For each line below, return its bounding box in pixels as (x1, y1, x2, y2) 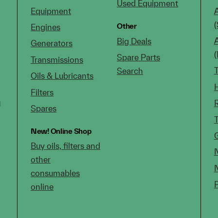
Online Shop (49, 126, 91, 135)
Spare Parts (117, 53, 161, 62)
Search (117, 66, 144, 76)
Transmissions (31, 54, 84, 64)
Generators (31, 38, 73, 48)
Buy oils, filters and (31, 141, 101, 151)
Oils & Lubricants (31, 71, 94, 81)
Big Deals (117, 36, 152, 46)
